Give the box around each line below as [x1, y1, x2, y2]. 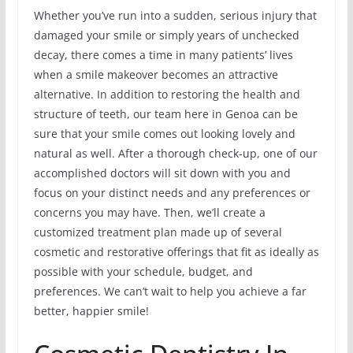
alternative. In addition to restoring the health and [33, 87, 300, 102]
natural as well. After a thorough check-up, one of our [33, 146, 318, 162]
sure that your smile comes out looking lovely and [33, 126, 295, 142]
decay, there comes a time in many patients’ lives [33, 47, 293, 63]
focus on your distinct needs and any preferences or [33, 185, 310, 201]
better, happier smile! [33, 303, 149, 319]
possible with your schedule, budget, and [33, 264, 253, 280]
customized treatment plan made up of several [33, 225, 282, 240]
